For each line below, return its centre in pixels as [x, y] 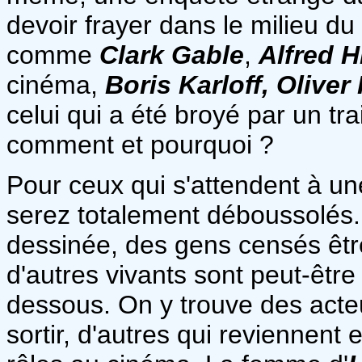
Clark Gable [172, 55]
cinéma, [52, 84]
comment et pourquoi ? [140, 144]
